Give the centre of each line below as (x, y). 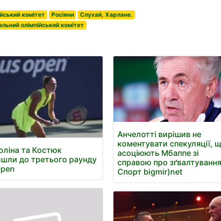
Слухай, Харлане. (107, 15)
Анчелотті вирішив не (160, 134)
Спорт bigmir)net (150, 172)
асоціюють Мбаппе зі (158, 153)
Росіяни (62, 15)
